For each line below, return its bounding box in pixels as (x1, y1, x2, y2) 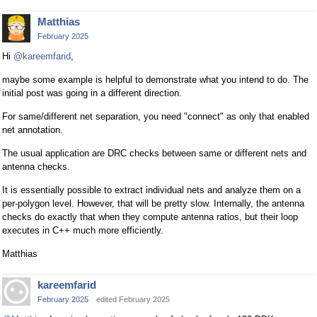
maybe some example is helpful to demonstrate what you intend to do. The (2, 74, 309, 86)
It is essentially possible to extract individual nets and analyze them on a (2, 185, 301, 196)
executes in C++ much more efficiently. (2, 225, 163, 236)
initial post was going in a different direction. (2, 88, 182, 99)
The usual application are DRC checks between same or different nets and (2, 148, 306, 159)
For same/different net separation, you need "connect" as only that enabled (2, 111, 309, 122)
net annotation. (2, 125, 63, 136)
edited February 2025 (96, 295, 170, 304)
